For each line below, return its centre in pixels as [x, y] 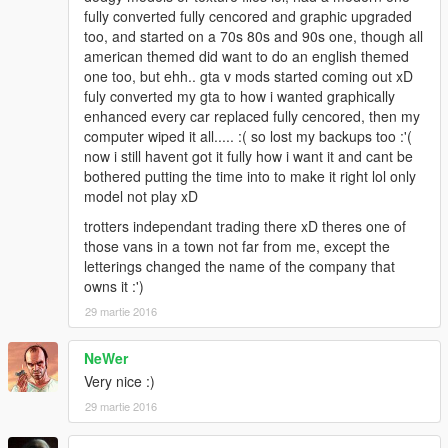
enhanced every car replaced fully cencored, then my [252, 115]
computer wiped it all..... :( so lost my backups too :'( [248, 135]
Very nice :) [119, 380]
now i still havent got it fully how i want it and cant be [248, 155]
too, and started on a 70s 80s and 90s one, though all [253, 35]
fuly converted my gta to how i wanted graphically [239, 95]
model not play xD [141, 195]
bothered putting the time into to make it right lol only [250, 175]
